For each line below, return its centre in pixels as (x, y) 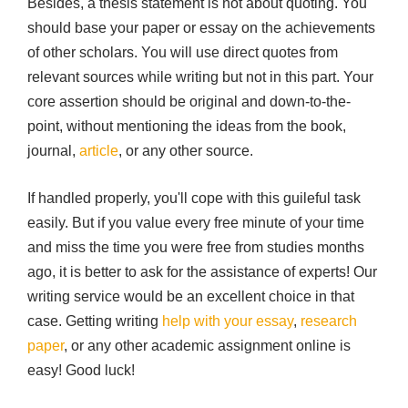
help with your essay (228, 321)
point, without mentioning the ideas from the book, (187, 126)
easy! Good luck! (81, 370)
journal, (53, 151)
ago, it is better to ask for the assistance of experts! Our (202, 272)
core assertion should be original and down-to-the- (189, 102)
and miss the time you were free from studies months (196, 247)
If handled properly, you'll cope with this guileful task (194, 198)
